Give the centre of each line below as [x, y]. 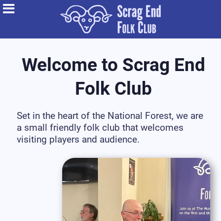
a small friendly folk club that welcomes [100, 127]
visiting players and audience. [78, 139]
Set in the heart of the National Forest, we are [110, 115]
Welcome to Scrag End [113, 65]
